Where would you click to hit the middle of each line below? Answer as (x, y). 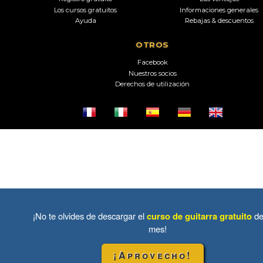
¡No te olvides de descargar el (90, 216)
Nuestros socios (152, 73)
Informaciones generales (219, 10)
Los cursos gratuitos (86, 10)
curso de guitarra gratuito (199, 216)
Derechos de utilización (152, 84)
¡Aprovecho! (153, 255)
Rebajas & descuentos (219, 20)
